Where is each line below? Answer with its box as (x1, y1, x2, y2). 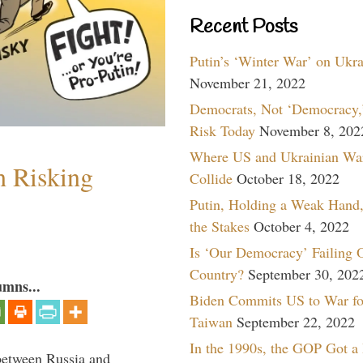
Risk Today (190, 120, 255, 140)
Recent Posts (190, 14, 297, 41)
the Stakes (190, 216, 250, 236)
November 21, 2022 (190, 72, 305, 92)
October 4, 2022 (254, 216, 349, 236)
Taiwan (190, 311, 233, 331)
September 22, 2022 (237, 311, 355, 331)
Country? (190, 263, 244, 284)
